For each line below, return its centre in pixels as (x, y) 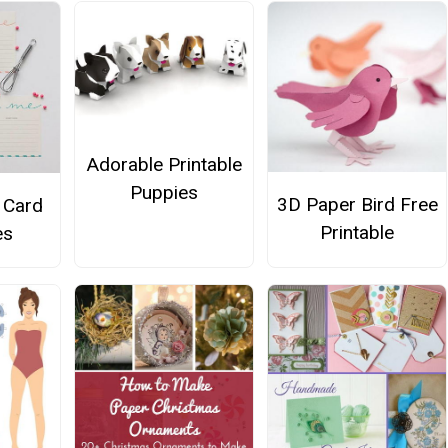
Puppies (163, 192)
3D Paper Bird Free (357, 204)
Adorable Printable (163, 164)
